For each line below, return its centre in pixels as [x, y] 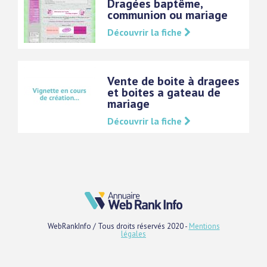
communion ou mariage [167, 15]
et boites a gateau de [164, 93]
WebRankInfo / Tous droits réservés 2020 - [118, 226]
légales [133, 234]
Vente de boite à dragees [173, 81]
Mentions [204, 226]
